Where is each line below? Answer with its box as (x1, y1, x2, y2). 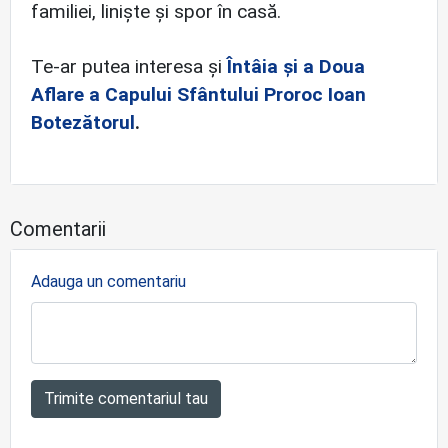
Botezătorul (31, 110, 135, 134)
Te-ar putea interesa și (31, 54, 227, 78)
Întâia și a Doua (227, 54, 365, 78)
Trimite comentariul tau (44, 389, 208, 408)
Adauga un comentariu (31, 272, 186, 291)
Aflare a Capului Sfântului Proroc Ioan (31, 82, 366, 106)
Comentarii (10, 217, 106, 241)
